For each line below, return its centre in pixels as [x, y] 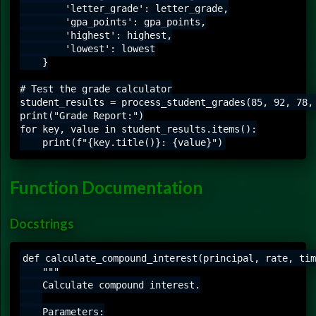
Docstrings [42, 223]
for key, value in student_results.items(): [138, 129]
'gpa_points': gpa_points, [113, 22]
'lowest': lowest [87, 48]
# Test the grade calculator [96, 89]
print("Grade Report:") [82, 115]
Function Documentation [106, 187]
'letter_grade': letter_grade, [124, 8]
